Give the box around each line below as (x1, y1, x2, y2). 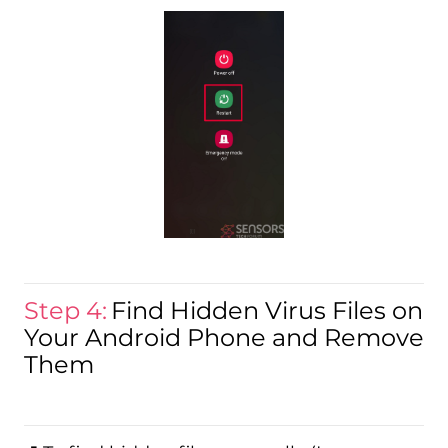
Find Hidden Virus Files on (110, 295, 423, 325)
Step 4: (23, 295, 107, 325)
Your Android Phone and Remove (23, 322, 424, 352)
